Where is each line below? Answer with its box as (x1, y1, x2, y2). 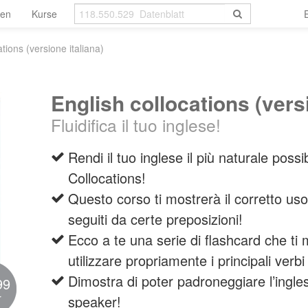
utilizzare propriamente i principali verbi (68, 250, 305, 270)
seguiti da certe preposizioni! (68, 209, 243, 229)
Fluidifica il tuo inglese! (51, 113, 221, 137)
